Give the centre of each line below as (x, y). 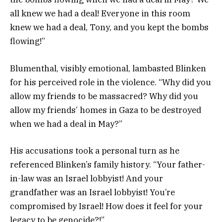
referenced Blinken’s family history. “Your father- (108, 164)
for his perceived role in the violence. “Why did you (111, 82)
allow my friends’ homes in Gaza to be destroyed (106, 110)
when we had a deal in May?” (66, 124)
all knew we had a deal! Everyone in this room (100, 14)
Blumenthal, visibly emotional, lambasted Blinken (108, 68)
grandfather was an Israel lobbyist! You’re (92, 192)
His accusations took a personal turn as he (95, 150)
